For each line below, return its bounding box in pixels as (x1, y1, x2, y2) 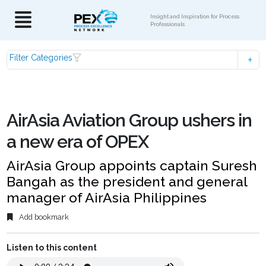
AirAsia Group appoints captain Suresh (7, 157, 258, 173)
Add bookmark (17, 213, 69, 222)
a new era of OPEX (7, 131, 149, 152)
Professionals (150, 21, 185, 27)
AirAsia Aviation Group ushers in (7, 110, 252, 131)
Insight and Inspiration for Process (150, 13, 239, 20)
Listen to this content (7, 243, 97, 253)
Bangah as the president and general (7, 173, 248, 189)
